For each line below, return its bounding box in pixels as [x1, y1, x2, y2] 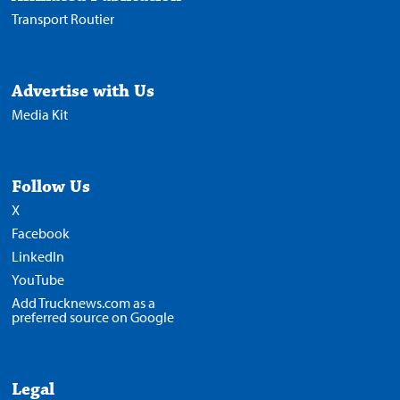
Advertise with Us [12, 80, 155, 103]
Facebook [12, 224, 71, 243]
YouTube [12, 271, 65, 289]
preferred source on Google [12, 308, 175, 327]
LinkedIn [12, 247, 65, 266]
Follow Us [12, 176, 91, 198]
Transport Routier [12, 10, 115, 29]
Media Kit [12, 105, 69, 124]
